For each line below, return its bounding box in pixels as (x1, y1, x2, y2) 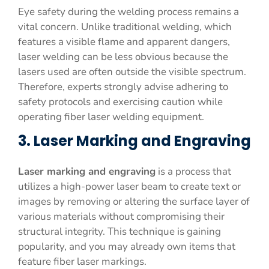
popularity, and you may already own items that (18, 240, 235, 253)
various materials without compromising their (18, 210, 225, 223)
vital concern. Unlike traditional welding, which (18, 20, 232, 34)
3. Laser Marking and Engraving (18, 131, 251, 151)
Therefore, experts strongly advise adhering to (18, 80, 228, 94)
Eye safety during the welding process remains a (18, 5, 239, 19)
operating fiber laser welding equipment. (18, 110, 204, 124)
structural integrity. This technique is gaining (18, 225, 221, 238)
